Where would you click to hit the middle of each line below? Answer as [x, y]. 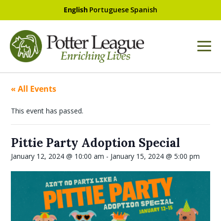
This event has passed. [47, 111]
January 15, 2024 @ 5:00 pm [155, 156]
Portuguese [109, 10]
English [76, 10]
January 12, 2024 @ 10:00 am [58, 156]
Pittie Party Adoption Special [96, 143]
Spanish [144, 10]
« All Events [34, 89]
